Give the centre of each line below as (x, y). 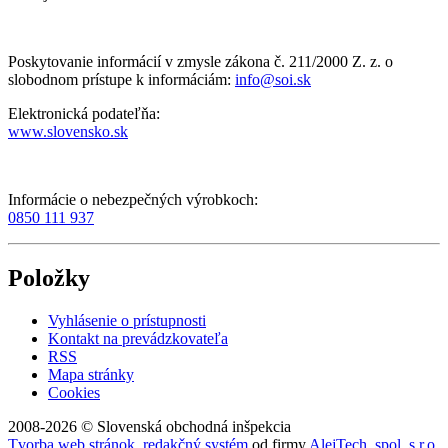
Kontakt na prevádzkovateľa (138, 338)
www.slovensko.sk (68, 131)
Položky (49, 277)
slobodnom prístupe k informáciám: (121, 79)
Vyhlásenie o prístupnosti (127, 320)
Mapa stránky (91, 374)
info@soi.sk (273, 79)
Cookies (74, 392)
